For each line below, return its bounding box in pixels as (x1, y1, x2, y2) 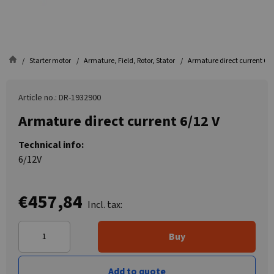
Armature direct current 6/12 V (18, 111, 220, 132)
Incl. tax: (87, 198, 122, 212)
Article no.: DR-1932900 (18, 92, 101, 104)
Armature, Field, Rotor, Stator (84, 56, 175, 66)
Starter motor (29, 56, 71, 66)
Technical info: (18, 138, 84, 152)
